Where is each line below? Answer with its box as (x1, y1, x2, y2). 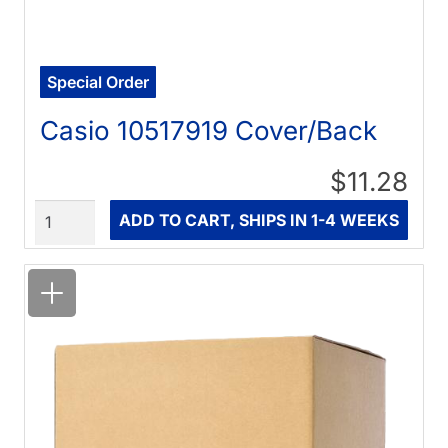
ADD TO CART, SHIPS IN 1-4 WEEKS (118, 210, 399, 231)
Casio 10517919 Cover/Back (40, 115, 378, 147)
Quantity (33, 201, 101, 222)
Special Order (47, 72, 150, 93)
